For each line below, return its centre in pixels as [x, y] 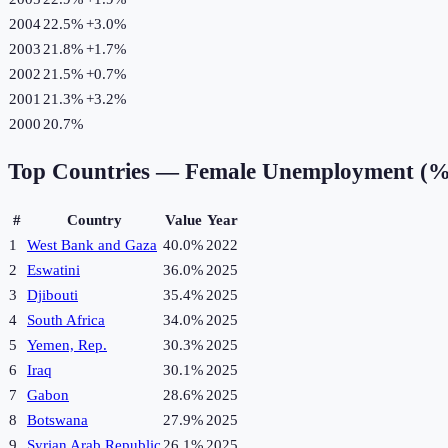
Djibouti [52, 295]
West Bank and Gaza [92, 245]
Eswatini [53, 270]
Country [94, 220]
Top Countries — [96, 172]
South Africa [66, 320]
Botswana [57, 420]
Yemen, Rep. [67, 345]
